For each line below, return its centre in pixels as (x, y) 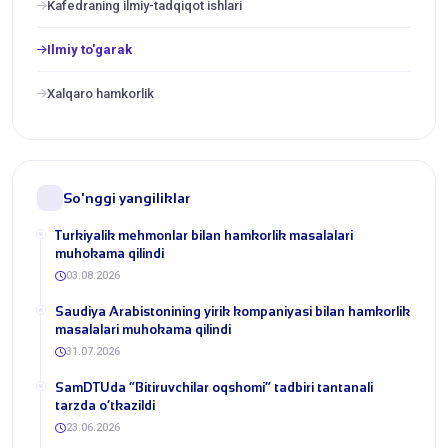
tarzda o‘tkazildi (105, 405)
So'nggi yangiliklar (126, 198)
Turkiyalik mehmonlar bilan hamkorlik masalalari (204, 235)
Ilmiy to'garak (89, 49)
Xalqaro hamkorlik (100, 93)
